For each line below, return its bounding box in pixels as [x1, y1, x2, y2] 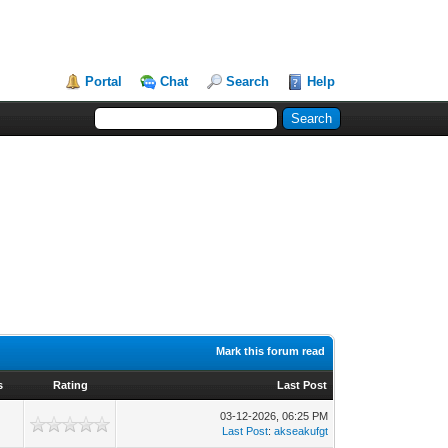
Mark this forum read [216, 345, 326, 357]
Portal [85, 74, 123, 89]
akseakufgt [274, 425, 329, 437]
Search [226, 74, 270, 89]
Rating [52, 379, 88, 391]
